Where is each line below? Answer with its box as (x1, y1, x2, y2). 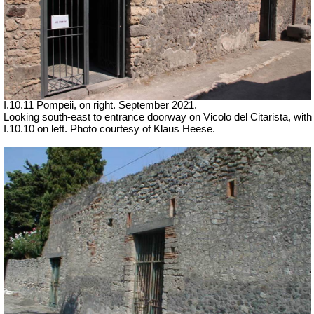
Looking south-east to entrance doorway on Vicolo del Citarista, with (4, 111, 312, 123)
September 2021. (118, 99, 197, 111)
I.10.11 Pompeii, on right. (4, 99, 118, 111)
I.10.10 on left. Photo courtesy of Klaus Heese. (4, 123, 215, 135)
